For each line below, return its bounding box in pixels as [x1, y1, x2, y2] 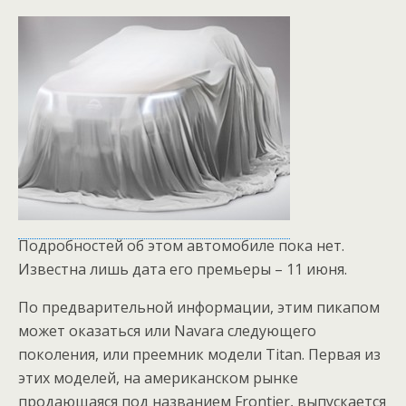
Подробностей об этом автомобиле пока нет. [18, 236, 344, 256]
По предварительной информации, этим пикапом [18, 297, 380, 317]
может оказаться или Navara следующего [18, 321, 316, 341]
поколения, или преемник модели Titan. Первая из [18, 344, 381, 364]
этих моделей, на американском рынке [18, 368, 298, 388]
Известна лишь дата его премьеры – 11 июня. [18, 259, 347, 279]
